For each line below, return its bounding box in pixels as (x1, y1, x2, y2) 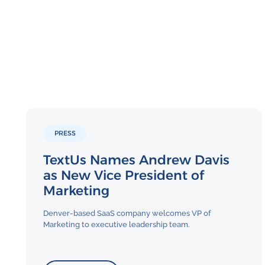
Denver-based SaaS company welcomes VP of (43, 208, 211, 218)
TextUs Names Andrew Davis (43, 151, 230, 168)
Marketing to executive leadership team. (43, 219, 190, 229)
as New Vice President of (43, 167, 205, 183)
